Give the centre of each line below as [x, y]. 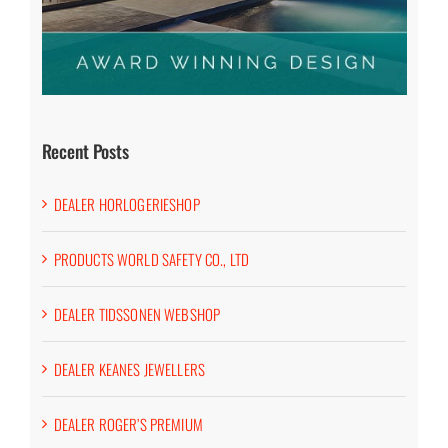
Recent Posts [85, 150]
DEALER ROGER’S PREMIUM [128, 423]
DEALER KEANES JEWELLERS [129, 368]
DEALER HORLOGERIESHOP [126, 203]
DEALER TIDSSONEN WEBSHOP [137, 313]
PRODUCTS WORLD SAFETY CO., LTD [151, 258]
